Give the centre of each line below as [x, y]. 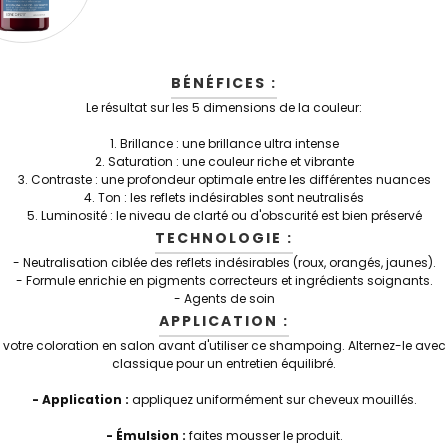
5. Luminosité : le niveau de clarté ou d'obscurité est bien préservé [224, 215]
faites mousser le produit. [264, 435]
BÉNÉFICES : [224, 83]
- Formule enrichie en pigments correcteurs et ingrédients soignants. [224, 280]
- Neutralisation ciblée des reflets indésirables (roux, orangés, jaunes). [224, 262]
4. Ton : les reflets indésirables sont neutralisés [224, 197]
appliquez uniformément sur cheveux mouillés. [272, 399]
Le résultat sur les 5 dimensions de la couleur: [224, 107]
